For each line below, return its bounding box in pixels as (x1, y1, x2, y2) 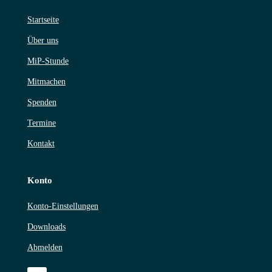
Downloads (27, 222, 66, 231)
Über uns (27, 35, 58, 45)
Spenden (27, 97, 56, 107)
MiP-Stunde (27, 56, 69, 66)
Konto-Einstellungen (27, 201, 98, 211)
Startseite (27, 15, 59, 24)
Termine (27, 118, 56, 127)
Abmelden (27, 242, 63, 252)
